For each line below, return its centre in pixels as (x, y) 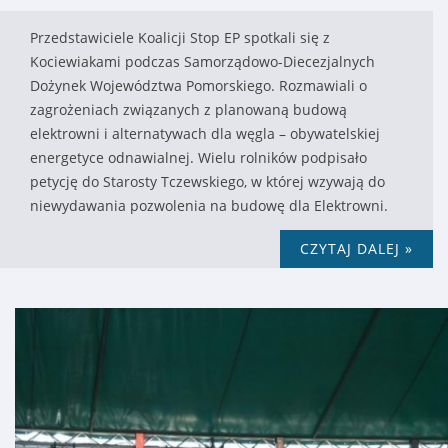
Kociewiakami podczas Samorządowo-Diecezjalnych (202, 62)
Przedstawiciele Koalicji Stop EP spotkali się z (180, 38)
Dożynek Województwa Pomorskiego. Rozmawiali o (198, 86)
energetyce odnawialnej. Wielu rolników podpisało (198, 158)
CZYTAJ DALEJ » (356, 249)
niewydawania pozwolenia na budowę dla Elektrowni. (209, 206)
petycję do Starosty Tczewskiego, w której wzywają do (207, 182)
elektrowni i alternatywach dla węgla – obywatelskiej (205, 134)
